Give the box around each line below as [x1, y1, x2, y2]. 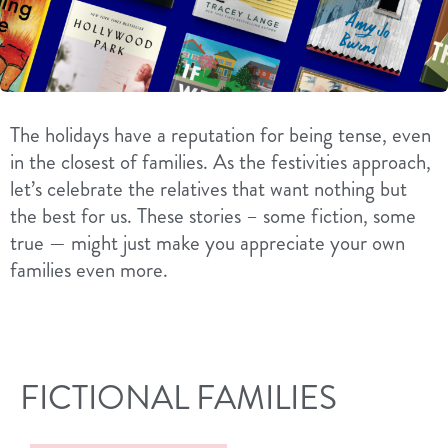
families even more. [10, 255, 168, 286]
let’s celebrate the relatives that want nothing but [10, 174, 407, 205]
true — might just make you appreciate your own [10, 228, 405, 259]
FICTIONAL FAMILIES [20, 373, 337, 422]
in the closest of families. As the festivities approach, [10, 147, 431, 178]
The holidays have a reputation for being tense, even [10, 120, 431, 151]
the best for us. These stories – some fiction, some [10, 201, 416, 232]
